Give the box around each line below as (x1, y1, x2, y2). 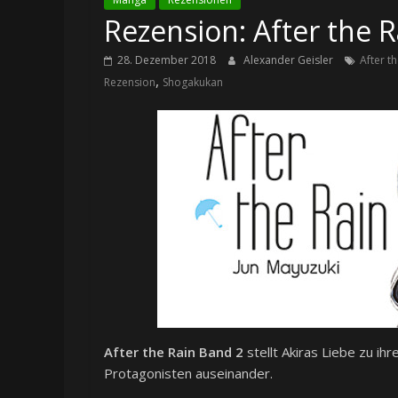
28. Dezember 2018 (117, 52, 216, 68)
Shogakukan (163, 75, 223, 91)
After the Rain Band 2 (104, 343, 243, 362)
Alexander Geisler (243, 52, 336, 68)
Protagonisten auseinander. (104, 364, 273, 383)
